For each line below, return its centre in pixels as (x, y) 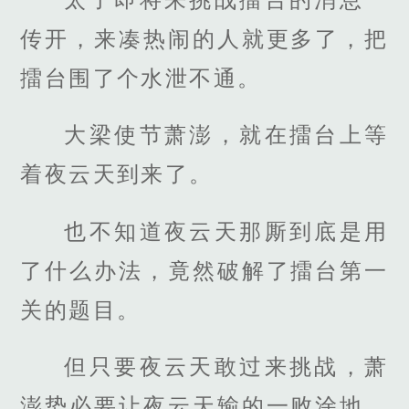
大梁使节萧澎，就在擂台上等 (226, 135)
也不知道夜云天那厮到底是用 (226, 231)
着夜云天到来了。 (117, 174)
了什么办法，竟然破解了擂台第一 (204, 270)
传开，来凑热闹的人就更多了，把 (204, 39)
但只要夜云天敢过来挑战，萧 (226, 366)
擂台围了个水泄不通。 (141, 79)
